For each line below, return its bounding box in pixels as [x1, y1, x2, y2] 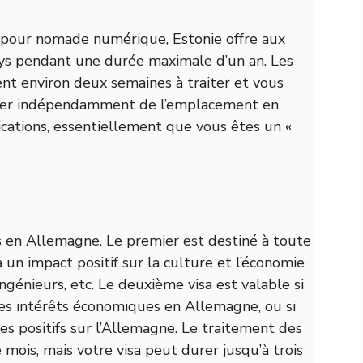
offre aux [222, 28, 285, 49]
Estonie [173, 28, 222, 49]
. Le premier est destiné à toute [100, 230, 311, 250]
